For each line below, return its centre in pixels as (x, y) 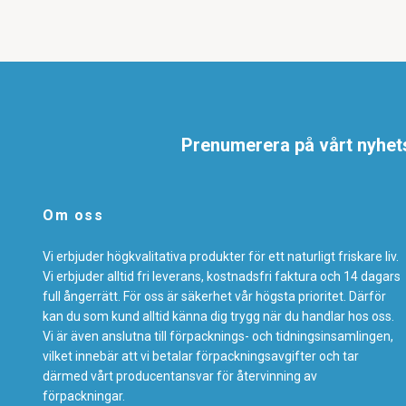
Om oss (73, 215)
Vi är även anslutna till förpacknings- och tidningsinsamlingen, (218, 336)
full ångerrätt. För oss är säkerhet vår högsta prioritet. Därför (214, 296)
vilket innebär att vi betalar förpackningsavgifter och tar (201, 356)
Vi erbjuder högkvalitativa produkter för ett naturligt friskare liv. (221, 256)
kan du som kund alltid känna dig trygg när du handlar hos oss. (218, 316)
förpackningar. (84, 396)
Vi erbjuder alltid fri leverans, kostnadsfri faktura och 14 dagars (222, 276)
